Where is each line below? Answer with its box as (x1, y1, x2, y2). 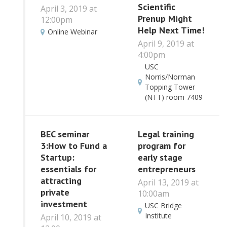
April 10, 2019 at (41, 211, 101, 223)
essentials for (41, 163, 96, 175)
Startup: (41, 152, 74, 164)
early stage (137, 152, 182, 164)
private (41, 186, 69, 199)
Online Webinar (48, 27, 97, 37)
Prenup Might (137, 13, 192, 25)
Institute (144, 211, 172, 221)
